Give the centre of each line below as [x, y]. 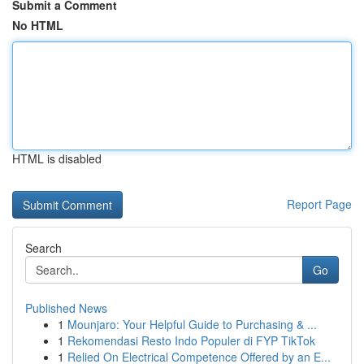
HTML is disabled [57, 158]
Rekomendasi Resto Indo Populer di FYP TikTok [191, 340]
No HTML [38, 25]
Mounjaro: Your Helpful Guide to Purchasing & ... [192, 324]
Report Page [319, 204]
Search [43, 248]
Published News [66, 308]
